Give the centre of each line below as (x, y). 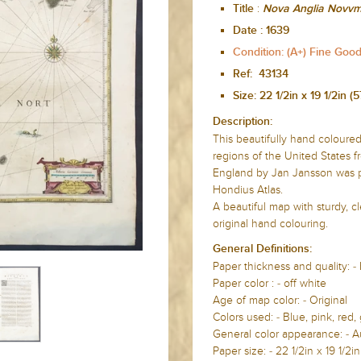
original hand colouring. (270, 224)
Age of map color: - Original (280, 300)
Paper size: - (244, 351)
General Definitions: (262, 249)
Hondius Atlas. (248, 190)
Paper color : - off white (270, 283)
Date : (248, 31)
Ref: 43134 (261, 74)
